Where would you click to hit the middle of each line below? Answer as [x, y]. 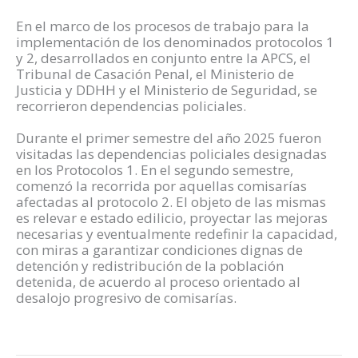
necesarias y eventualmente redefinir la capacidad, [177, 233]
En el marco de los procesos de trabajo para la [163, 26]
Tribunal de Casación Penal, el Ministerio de [155, 74]
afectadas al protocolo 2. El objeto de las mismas [171, 201]
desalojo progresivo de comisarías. [126, 297]
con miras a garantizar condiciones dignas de [159, 249]
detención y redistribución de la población [150, 265]
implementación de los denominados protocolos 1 [175, 42]
